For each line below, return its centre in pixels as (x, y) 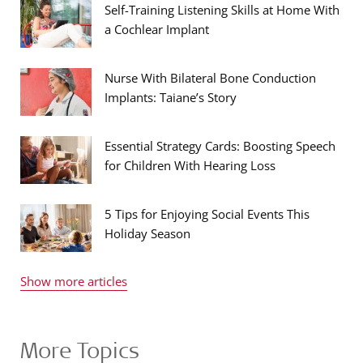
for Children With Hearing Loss (190, 165)
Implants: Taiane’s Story (171, 97)
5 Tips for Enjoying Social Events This (207, 214)
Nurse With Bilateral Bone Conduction (210, 78)
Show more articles (74, 281)
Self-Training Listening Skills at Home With (222, 10)
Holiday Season (147, 233)
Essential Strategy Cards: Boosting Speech (220, 146)
